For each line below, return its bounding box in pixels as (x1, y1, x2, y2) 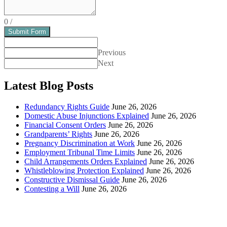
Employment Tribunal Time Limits (24, 148, 135, 157)
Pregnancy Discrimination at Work (24, 139, 135, 148)
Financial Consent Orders (24, 121, 106, 130)
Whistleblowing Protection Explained (24, 166, 144, 175)
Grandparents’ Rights (24, 130, 92, 139)
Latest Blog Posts (4, 79, 93, 92)
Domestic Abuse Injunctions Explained (24, 111, 149, 121)
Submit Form (8, 27, 46, 35)
